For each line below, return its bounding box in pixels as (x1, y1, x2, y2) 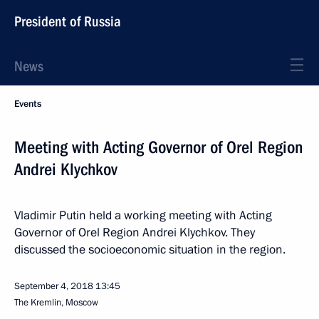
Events (14, 98, 41, 110)
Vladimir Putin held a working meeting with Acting (14, 207, 272, 224)
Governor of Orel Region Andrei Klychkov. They (14, 224, 255, 241)
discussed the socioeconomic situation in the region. (14, 241, 286, 258)
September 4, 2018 (14, 280, 93, 293)
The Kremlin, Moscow (14, 296, 98, 309)
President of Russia (14, 13, 121, 30)
